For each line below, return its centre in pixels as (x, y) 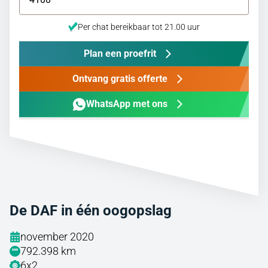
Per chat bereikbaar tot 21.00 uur (139, 27)
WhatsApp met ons (127, 104)
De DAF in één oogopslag (91, 210)
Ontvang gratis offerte (120, 78)
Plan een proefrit (120, 53)
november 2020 (57, 236)
